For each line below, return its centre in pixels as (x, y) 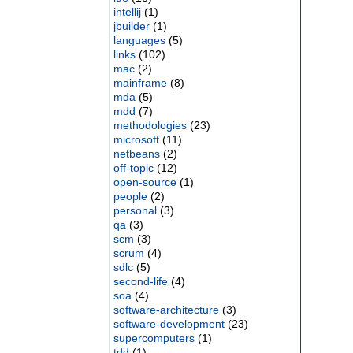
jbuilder (131, 26)
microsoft (136, 139)
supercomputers (154, 338)
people (130, 196)
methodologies (150, 125)
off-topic (133, 168)
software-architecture (166, 310)
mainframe (140, 83)
